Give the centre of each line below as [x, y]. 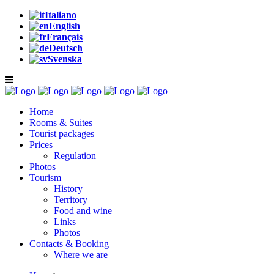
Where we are [81, 255]
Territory [71, 200]
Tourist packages [62, 134]
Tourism [45, 178]
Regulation [75, 156]
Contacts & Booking [69, 244]
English [65, 26]
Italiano [61, 15]
